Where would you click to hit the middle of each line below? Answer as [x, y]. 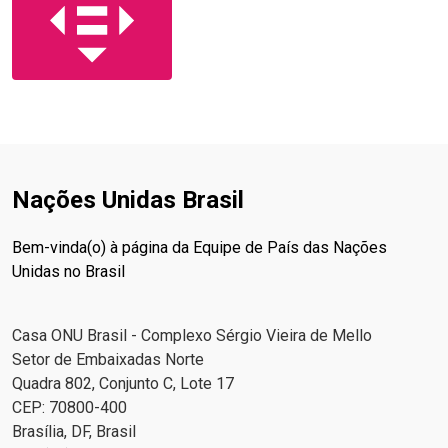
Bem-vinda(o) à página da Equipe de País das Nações [199, 247]
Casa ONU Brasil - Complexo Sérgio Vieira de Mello [192, 335]
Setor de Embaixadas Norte [108, 359]
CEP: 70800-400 [69, 407]
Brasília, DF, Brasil [74, 431]
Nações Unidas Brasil [128, 199]
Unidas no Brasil [68, 271]
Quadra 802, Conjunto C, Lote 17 [123, 383]
